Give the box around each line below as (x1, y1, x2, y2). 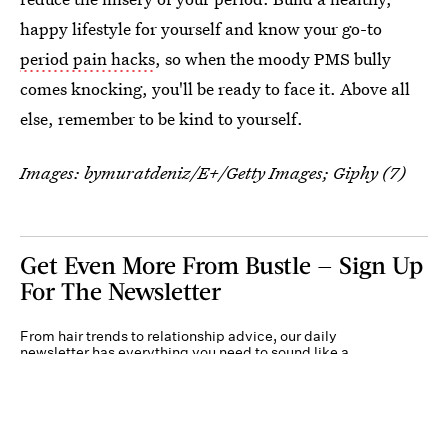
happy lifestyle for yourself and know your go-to (20, 16, 382, 40)
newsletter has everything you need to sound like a (20, 342, 349, 361)
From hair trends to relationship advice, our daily (20, 326, 337, 345)
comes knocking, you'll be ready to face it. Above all (20, 76, 410, 100)
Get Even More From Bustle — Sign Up (20, 249, 423, 279)
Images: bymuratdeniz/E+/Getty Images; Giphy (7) (20, 160, 406, 184)
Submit (349, 424, 392, 442)
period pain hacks (20, 46, 155, 70)
